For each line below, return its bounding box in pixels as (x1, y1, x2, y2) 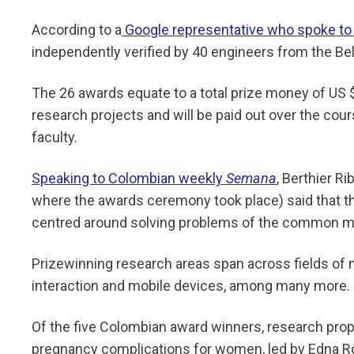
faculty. (32, 129, 77, 146)
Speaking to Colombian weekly (32, 170, 226, 187)
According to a (32, 21, 122, 39)
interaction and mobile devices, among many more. (32, 277, 350, 295)
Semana (226, 170, 277, 187)
